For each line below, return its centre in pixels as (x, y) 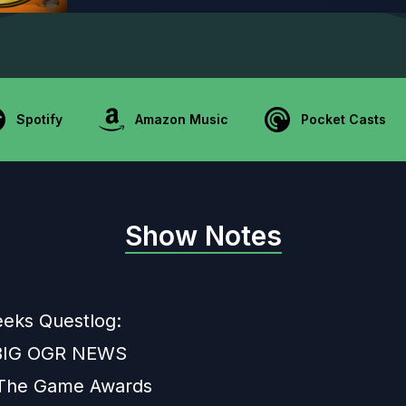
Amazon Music (182, 120)
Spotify (39, 120)
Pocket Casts (343, 120)
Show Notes (203, 236)
